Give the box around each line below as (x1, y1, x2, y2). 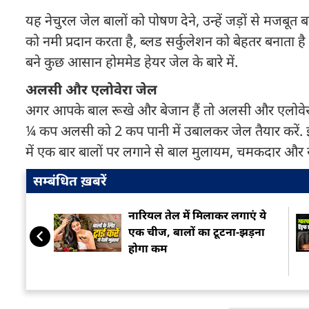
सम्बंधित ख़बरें (33, 172, 106, 190)
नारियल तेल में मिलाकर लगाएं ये (128, 208, 266, 223)
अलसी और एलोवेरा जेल (26, 80, 157, 99)
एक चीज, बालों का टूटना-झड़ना (128, 224, 265, 239)
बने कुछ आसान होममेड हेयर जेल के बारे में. (26, 52, 238, 71)
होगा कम (128, 241, 167, 256)
